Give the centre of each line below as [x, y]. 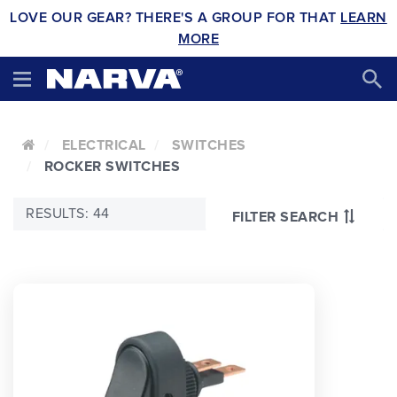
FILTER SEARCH [285, 217]
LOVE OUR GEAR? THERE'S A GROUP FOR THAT [175, 18]
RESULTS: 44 [68, 214]
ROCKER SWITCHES [112, 167]
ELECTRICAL [104, 145]
